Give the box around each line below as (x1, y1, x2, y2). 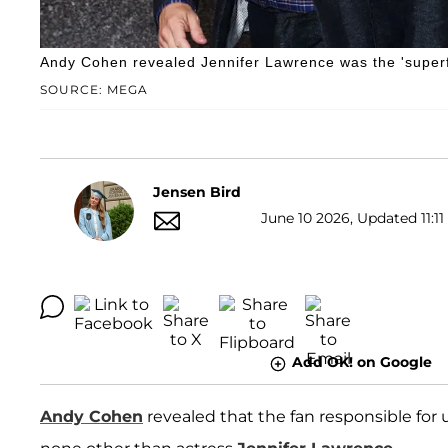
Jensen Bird (153, 182, 241, 201)
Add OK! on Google (291, 353, 432, 372)
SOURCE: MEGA (40, 82, 148, 98)
